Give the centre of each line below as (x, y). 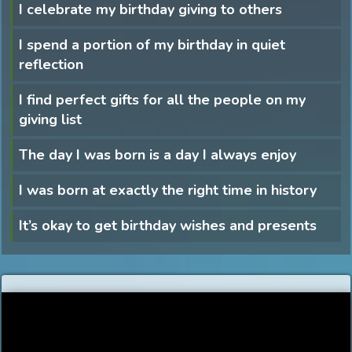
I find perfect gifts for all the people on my (162, 99)
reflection (51, 64)
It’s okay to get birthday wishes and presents (168, 225)
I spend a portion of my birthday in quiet (152, 44)
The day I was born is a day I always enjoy (158, 154)
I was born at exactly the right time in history (168, 190)
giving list (50, 119)
